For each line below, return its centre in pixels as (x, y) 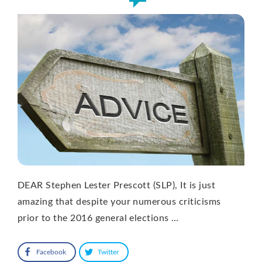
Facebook (51, 252)
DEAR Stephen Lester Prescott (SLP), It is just (117, 185)
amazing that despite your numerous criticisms (119, 201)
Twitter (108, 252)
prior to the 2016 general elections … (98, 218)
